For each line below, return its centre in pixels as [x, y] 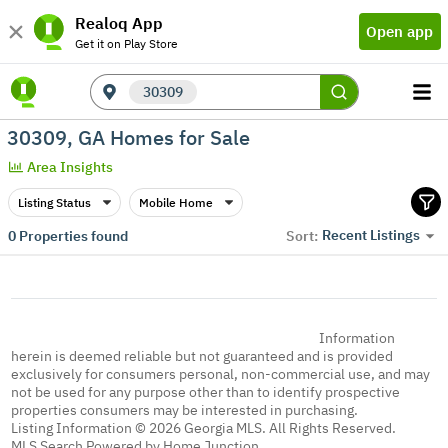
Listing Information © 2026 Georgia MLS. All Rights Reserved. [204, 428]
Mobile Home [175, 202]
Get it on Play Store [126, 43]
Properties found [71, 235]
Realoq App [119, 22]
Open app [399, 31]
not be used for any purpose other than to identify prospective [206, 392]
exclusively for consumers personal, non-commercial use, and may [221, 374]
